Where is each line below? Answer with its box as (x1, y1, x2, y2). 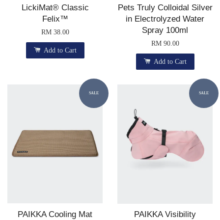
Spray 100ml (142, 26, 188, 35)
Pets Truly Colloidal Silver (117, 3, 213, 12)
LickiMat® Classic (21, 3, 89, 12)
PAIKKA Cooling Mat (18, 210, 92, 219)
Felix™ (42, 14, 68, 24)
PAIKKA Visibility (134, 210, 196, 219)
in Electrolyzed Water (126, 14, 204, 24)
